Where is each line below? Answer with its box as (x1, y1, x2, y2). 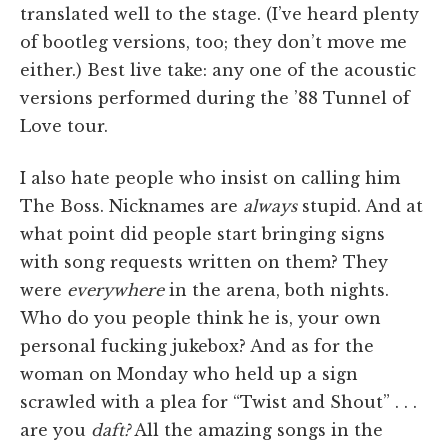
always (243, 195, 302, 216)
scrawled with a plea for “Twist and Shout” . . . (20, 391, 417, 412)
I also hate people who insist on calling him (20, 167, 400, 188)
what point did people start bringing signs (20, 223, 385, 244)
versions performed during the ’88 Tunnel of (20, 87, 410, 108)
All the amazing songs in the (130, 419, 383, 440)
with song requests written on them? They (20, 251, 388, 272)
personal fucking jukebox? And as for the (20, 335, 374, 356)
